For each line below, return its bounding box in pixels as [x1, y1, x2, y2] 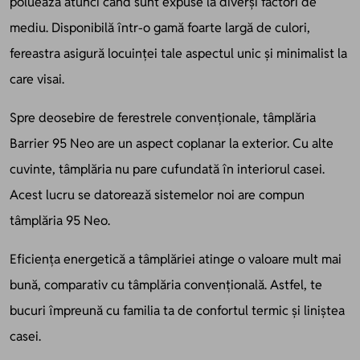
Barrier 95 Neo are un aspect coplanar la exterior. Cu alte [10, 135, 333, 152]
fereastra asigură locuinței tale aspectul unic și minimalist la [10, 45, 347, 62]
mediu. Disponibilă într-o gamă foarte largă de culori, [10, 19, 310, 36]
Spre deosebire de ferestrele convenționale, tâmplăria [10, 109, 316, 126]
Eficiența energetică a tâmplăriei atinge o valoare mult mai [10, 251, 342, 268]
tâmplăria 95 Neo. [10, 212, 110, 229]
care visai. [10, 71, 64, 88]
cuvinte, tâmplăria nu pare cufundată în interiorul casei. [10, 161, 325, 178]
